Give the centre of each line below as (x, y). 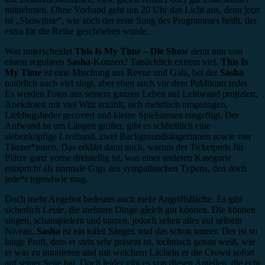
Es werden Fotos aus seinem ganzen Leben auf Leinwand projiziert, (131, 94)
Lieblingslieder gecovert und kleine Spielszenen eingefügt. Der (122, 115)
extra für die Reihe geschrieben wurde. (77, 31)
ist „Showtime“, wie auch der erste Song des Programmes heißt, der (131, 21)
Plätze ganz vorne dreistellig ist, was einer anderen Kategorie (118, 158)
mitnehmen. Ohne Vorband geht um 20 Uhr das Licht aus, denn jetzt (132, 10)
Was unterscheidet (40, 51)
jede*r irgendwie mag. (46, 179)
